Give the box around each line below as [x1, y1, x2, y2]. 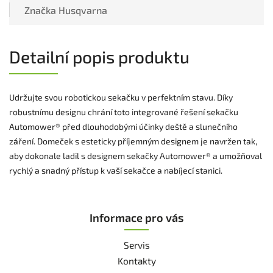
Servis [123, 239, 150, 250]
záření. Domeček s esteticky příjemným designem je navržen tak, [9, 135, 257, 146]
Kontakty [117, 255, 156, 266]
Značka [24, 4, 56, 16]
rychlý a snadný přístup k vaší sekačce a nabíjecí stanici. [9, 165, 222, 175]
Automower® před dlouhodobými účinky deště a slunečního [9, 121, 238, 132]
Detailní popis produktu [9, 46, 190, 67]
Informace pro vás [90, 210, 183, 224]
